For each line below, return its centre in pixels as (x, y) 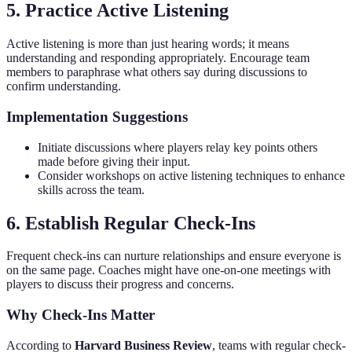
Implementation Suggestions (97, 116)
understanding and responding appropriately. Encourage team (158, 58)
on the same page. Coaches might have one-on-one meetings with (169, 270)
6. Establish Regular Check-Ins (131, 223)
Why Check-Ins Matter (81, 315)
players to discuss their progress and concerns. (120, 284)
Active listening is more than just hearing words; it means (148, 44)
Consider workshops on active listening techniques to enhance (191, 175)
